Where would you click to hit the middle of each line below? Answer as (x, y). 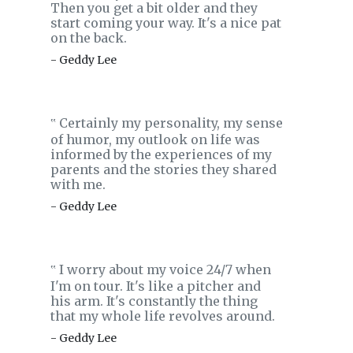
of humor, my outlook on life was (155, 139)
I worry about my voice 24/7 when (163, 269)
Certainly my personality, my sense (169, 123)
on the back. (89, 38)
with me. (78, 184)
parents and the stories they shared (163, 169)
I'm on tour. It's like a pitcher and (156, 286)
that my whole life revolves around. (163, 316)
